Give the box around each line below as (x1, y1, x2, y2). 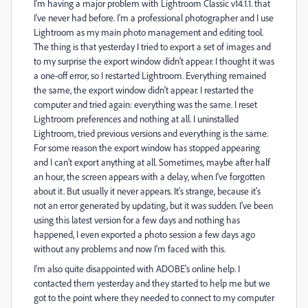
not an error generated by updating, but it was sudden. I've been (34, 199, 273, 211)
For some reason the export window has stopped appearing (34, 142, 260, 153)
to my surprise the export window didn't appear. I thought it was (34, 55, 274, 67)
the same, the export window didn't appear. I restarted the (34, 84, 254, 96)
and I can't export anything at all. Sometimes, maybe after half (34, 156, 270, 168)
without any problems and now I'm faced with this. (34, 243, 225, 254)
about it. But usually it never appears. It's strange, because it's (34, 185, 261, 197)
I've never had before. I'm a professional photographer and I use (34, 12, 274, 23)
